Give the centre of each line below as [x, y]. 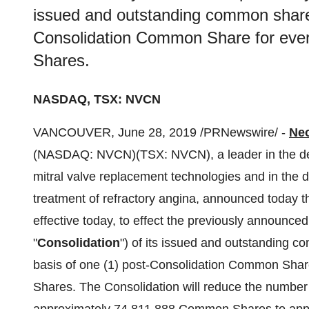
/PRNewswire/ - [243, 132]
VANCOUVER [72, 132]
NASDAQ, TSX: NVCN [97, 99]
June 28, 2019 [157, 132]
